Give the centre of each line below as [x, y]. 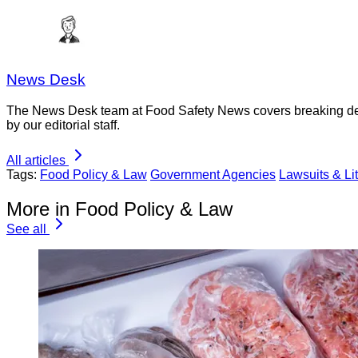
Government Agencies [213, 175]
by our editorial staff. [63, 125]
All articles [36, 161]
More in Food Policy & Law [119, 209]
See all [26, 229]
